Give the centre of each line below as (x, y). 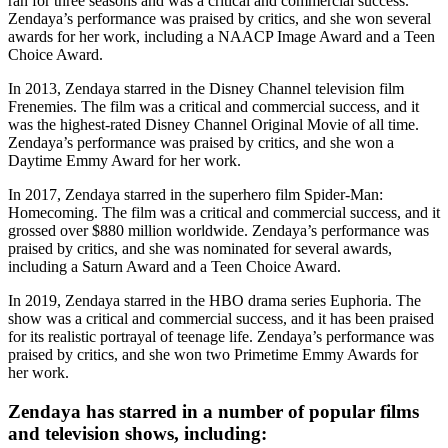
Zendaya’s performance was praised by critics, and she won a (201, 142)
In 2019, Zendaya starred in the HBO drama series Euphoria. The (214, 300)
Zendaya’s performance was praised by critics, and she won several (219, 18)
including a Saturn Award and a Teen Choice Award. (174, 266)
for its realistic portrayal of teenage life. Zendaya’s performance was (221, 336)
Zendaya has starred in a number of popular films (213, 411)
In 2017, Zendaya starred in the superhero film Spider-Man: (195, 194)
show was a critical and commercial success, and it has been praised (221, 318)
